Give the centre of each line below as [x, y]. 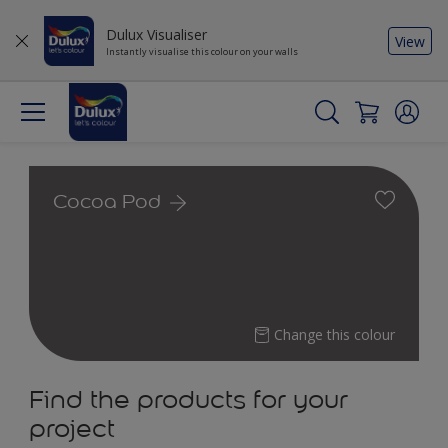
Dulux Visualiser [156, 34]
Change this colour [334, 334]
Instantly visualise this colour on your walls [202, 51]
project [72, 428]
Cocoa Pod [107, 201]
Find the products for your [188, 399]
